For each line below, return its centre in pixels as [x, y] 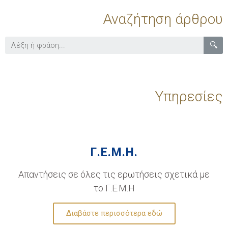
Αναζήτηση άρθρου [163, 19]
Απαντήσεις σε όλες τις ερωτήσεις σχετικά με [114, 174]
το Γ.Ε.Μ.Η [114, 188]
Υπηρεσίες [189, 96]
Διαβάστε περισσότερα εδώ [114, 213]
